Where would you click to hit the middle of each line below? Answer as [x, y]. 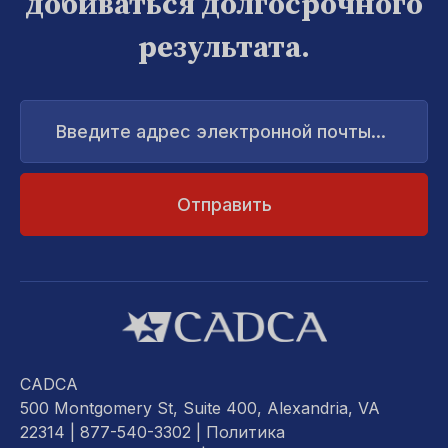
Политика [245, 432]
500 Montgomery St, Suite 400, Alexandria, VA [200, 408]
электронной [65, 138]
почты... [48, 154]
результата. [224, 48]
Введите [48, 106]
